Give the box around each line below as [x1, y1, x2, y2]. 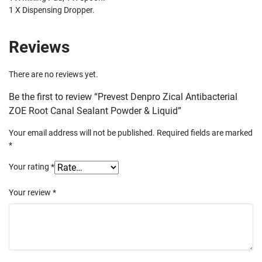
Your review [9, 188, 53, 198]
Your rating [9, 162, 51, 172]
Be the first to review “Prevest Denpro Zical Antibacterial [9, 91, 237, 103]
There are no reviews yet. [9, 70, 98, 80]
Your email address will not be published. [9, 128, 155, 138]
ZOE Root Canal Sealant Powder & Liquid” [9, 105, 181, 117]
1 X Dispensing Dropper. [9, 5, 95, 15]
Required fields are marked [157, 128, 253, 138]
